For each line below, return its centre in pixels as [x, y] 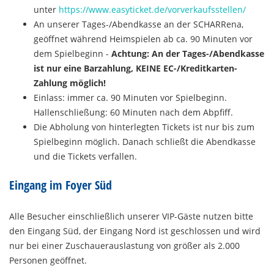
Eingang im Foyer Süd [61, 185]
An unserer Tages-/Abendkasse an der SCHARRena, [139, 24]
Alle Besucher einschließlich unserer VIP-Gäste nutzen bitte [131, 216]
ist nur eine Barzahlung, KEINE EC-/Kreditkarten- [135, 68]
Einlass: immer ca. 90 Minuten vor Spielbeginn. [130, 98]
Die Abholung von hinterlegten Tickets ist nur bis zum [144, 127]
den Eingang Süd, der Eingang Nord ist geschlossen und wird [135, 231]
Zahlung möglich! [70, 83]
